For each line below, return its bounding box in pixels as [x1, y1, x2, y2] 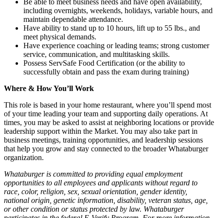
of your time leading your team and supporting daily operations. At [4, 109, 208, 118]
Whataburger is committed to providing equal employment [4, 169, 182, 178]
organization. [4, 153, 44, 162]
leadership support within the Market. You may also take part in [4, 127, 198, 135]
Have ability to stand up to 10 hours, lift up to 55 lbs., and [23, 23, 200, 32]
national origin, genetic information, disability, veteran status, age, [4, 196, 208, 204]
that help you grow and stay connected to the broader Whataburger [4, 144, 208, 153]
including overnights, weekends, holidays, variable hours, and [23, 6, 213, 15]
